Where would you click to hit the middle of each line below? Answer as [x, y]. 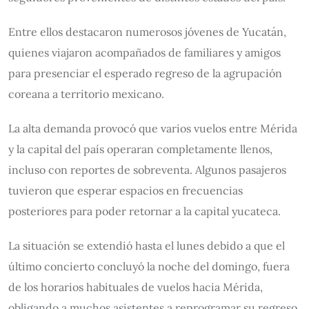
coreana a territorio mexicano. [86, 94]
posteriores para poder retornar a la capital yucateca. [144, 211]
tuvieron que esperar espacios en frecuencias [126, 190]
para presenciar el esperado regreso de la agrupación [145, 73]
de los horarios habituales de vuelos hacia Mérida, [136, 287]
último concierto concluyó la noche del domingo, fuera [149, 266]
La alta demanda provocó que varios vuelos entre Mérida [153, 128]
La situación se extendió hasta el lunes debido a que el [147, 246]
